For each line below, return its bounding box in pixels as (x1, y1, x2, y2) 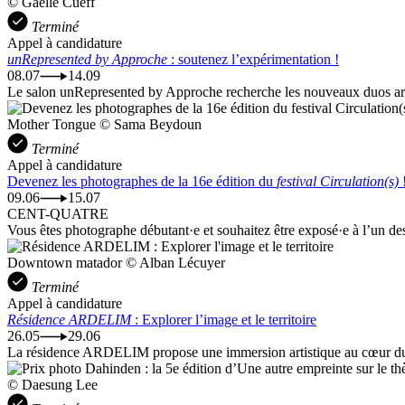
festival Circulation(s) (277, 173, 399, 189)
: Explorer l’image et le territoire (131, 311, 316, 327)
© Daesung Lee (7, 376, 98, 392)
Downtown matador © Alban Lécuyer (7, 254, 225, 270)
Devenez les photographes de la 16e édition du (7, 173, 277, 189)
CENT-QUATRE (7, 205, 108, 221)
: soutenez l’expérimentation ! (167, 51, 339, 67)
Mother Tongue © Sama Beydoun (7, 116, 202, 132)
